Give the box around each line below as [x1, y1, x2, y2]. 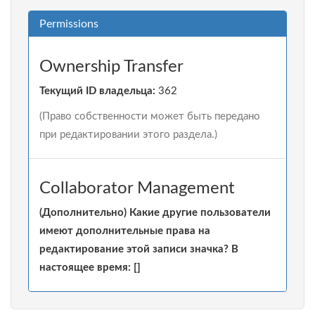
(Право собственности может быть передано [39, 111, 260, 122]
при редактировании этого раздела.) [39, 129, 217, 140]
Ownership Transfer [39, 58, 184, 75]
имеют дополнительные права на [39, 226, 210, 236]
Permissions [39, 18, 98, 30]
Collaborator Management [39, 180, 235, 197]
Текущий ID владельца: [39, 86, 155, 96]
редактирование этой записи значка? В [39, 244, 238, 255]
